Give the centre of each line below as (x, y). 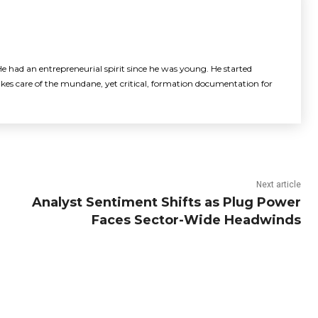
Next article (278, 185)
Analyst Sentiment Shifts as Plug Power (166, 202)
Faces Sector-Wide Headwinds (196, 220)
